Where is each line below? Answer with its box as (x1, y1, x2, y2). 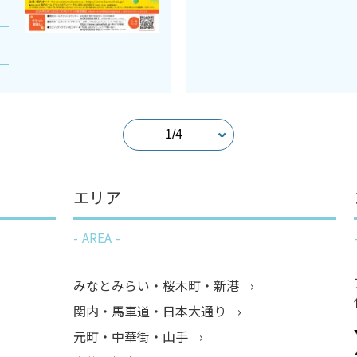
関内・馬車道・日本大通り (73, 301, 229, 321)
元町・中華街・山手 (73, 327, 191, 347)
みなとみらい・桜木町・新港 (73, 276, 242, 296)
